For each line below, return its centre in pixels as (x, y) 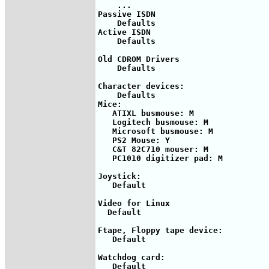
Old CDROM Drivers (139, 59)
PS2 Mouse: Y (134, 140)
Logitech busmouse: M (153, 122)
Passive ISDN (127, 14)
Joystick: (122, 176)
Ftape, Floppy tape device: (160, 230)
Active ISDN (124, 32)
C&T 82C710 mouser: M (153, 149)
